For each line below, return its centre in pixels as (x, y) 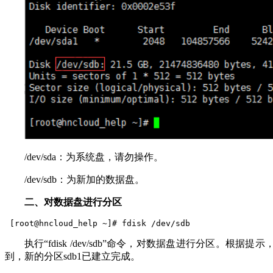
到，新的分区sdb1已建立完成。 (73, 257)
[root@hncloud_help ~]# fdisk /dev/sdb (97, 224)
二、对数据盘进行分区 (73, 202)
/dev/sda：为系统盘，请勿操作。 (94, 157)
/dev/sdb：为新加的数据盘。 (86, 180)
